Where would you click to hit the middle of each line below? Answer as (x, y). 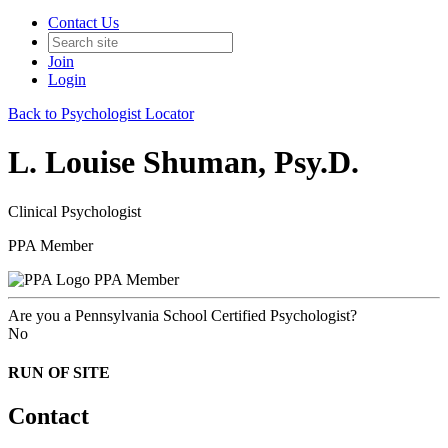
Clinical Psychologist (74, 211)
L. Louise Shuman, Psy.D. (183, 162)
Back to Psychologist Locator (101, 113)
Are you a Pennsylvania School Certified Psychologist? (182, 315)
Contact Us (83, 22)
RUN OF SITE (59, 373)
